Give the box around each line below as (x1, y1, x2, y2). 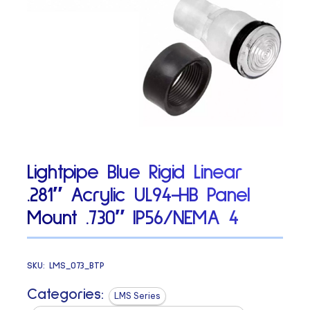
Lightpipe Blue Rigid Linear (27, 162, 243, 183)
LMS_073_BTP (49, 260, 105, 271)
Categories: (27, 286, 104, 302)
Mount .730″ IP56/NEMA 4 (27, 208, 239, 229)
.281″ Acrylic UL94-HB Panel (27, 185, 250, 206)
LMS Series (114, 290, 161, 301)
